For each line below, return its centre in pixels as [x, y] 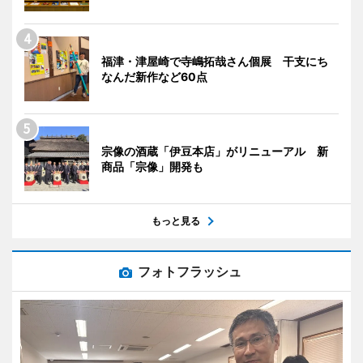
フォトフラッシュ [190, 272]
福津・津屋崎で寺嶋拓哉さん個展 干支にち [215, 62]
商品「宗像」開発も [152, 167]
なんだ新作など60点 [154, 77]
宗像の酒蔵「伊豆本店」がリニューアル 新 [215, 152]
